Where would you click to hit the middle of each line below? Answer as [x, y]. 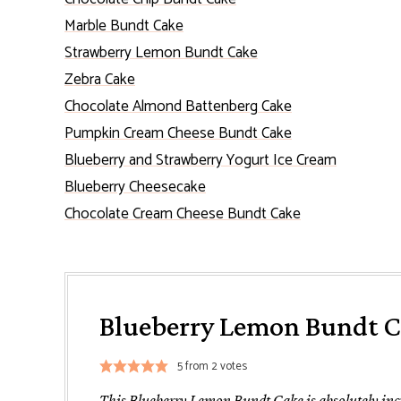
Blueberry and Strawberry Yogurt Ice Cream [200, 160]
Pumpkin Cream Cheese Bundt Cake [178, 133]
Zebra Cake [100, 79]
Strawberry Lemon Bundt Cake [161, 52]
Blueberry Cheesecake [135, 187]
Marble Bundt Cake [124, 26]
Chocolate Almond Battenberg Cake [178, 106]
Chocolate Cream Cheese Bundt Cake [183, 213]
